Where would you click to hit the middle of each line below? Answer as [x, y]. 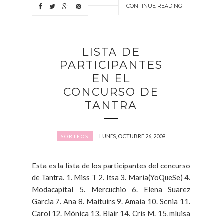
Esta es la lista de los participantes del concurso [111, 165]
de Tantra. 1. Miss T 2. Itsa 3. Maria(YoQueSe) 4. [111, 177]
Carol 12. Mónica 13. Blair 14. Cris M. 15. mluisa [111, 213]
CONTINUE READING [154, 6]
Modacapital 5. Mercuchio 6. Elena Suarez [111, 189]
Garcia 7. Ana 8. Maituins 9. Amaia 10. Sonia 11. [111, 201]
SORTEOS [75, 136]
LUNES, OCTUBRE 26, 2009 [132, 136]
